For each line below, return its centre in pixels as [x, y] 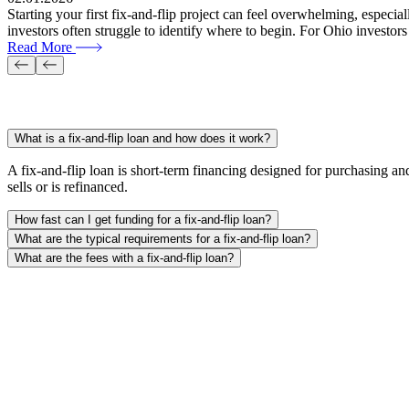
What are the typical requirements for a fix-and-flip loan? [163, 239]
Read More [42, 47]
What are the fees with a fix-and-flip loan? [124, 258]
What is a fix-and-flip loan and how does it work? [142, 139]
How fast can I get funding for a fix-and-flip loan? [143, 220]
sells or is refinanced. [68, 187]
